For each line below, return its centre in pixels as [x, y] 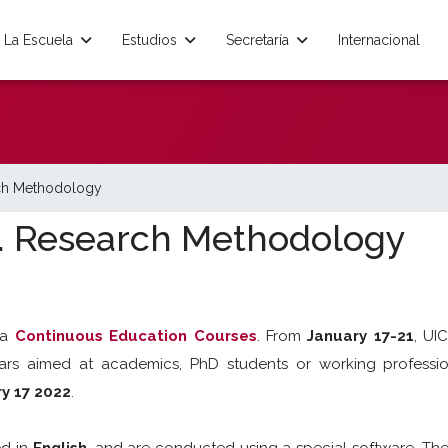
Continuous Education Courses [135, 336]
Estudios [149, 40]
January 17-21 [360, 336]
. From [282, 336]
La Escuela [38, 40]
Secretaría [257, 40]
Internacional [378, 40]
